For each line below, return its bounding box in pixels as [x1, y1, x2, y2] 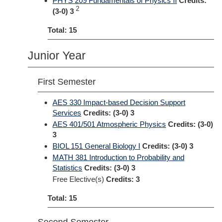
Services [53, 109, 81, 117]
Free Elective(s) [53, 175, 106, 183]
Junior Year [28, 49, 86, 62]
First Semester [38, 77, 96, 87]
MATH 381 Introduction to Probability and [53, 153, 184, 162]
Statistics [53, 164, 82, 172]
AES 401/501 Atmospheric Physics [53, 120, 166, 128]
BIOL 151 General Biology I [53, 142, 140, 150]
